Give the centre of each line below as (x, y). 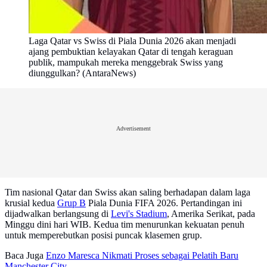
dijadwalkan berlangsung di (58, 214)
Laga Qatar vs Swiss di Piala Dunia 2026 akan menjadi (132, 41)
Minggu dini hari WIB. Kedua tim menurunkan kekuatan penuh (125, 225)
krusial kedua (31, 203)
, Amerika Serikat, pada (211, 214)
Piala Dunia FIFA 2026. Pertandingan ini (164, 203)
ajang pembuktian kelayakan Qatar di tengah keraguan (131, 52)
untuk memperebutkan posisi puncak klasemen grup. (103, 235)
